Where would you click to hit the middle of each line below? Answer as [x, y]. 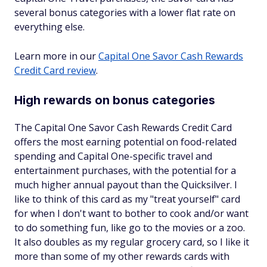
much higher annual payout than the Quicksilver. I [126, 185]
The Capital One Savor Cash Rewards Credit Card [123, 128]
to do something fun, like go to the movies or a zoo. [130, 228]
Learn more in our [56, 56]
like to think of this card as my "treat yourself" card [127, 199]
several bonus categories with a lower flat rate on [125, 13]
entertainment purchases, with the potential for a [125, 171]
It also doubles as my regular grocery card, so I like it [132, 242]
